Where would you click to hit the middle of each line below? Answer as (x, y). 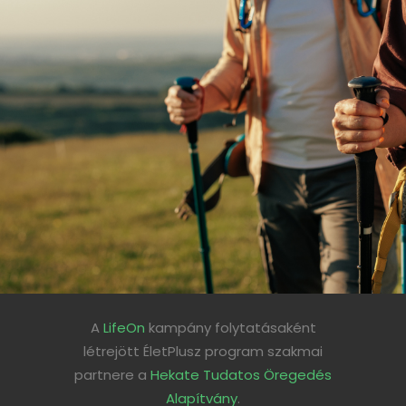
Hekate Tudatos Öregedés (241, 375)
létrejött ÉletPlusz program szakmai (203, 351)
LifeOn (124, 328)
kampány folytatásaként (230, 328)
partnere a (112, 375)
